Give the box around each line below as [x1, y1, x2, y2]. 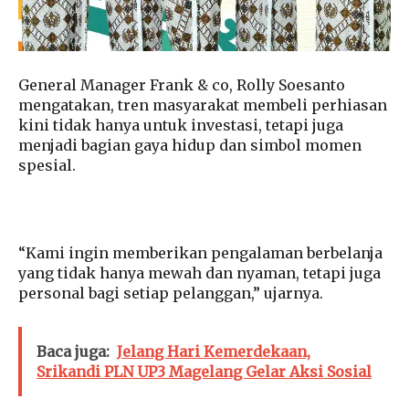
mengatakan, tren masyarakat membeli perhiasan [18, 96, 387, 115]
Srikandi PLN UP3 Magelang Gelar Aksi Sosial [37, 362, 372, 382]
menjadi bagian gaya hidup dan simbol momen [18, 136, 362, 155]
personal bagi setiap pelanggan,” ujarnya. [18, 284, 323, 303]
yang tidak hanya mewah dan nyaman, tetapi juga [18, 264, 381, 283]
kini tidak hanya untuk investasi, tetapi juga [18, 116, 343, 135]
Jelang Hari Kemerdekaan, [117, 342, 310, 362]
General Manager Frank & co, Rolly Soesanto [18, 76, 345, 95]
